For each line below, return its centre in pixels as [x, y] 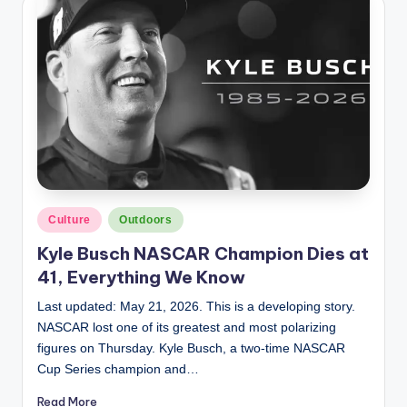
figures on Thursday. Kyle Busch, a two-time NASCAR [191, 349]
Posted [55, 216]
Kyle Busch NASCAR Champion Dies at [203, 254]
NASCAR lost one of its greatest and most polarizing [187, 328]
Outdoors [146, 219]
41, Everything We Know [141, 278]
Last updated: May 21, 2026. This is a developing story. [196, 307]
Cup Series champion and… [118, 370]
